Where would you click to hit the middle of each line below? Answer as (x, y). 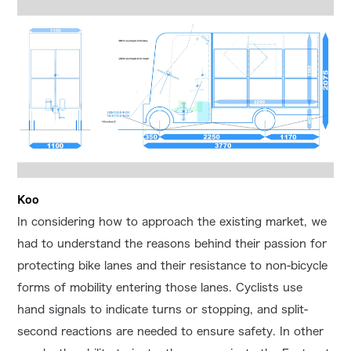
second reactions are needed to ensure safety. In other (171, 332)
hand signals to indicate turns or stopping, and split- (163, 310)
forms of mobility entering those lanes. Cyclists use (160, 288)
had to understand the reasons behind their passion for (172, 244)
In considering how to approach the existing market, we (172, 222)
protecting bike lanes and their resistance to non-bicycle (173, 266)
